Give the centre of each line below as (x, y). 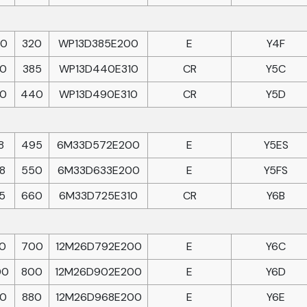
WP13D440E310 (98, 69)
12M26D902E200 (98, 272)
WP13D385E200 (98, 44)
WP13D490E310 (98, 94)
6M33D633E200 (98, 170)
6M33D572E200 (98, 145)
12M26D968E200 (98, 297)
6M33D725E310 (98, 196)
